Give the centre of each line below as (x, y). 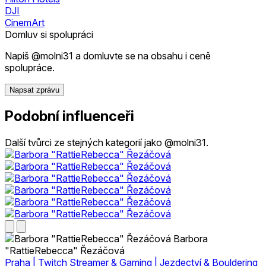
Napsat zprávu (34, 90)
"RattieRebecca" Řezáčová (65, 251)
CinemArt (25, 22)
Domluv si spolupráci (49, 34)
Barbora (191, 239)
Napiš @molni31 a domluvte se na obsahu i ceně (108, 56)
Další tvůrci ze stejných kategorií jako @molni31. (107, 143)
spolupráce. (30, 67)
